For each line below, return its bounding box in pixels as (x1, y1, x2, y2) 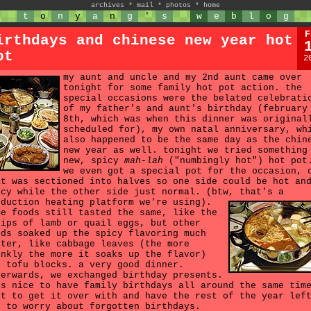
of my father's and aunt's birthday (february (63, 103, 308, 114)
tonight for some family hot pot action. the (63, 83, 302, 93)
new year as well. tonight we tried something (63, 145, 308, 155)
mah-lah (124, 155, 163, 166)
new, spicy (63, 155, 124, 166)
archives (91, 1, 124, 9)
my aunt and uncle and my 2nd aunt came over (63, 72, 302, 83)
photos (166, 1, 191, 9)
